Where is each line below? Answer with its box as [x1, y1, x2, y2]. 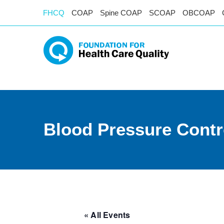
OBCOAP [182, 8, 215, 17]
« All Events [84, 209, 130, 220]
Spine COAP [100, 8, 142, 17]
